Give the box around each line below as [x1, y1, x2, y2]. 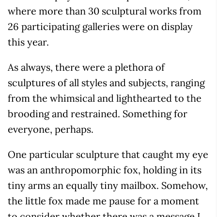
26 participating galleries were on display [8, 20, 193, 32]
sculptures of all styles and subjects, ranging [8, 76, 205, 89]
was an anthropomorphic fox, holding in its [8, 163, 201, 176]
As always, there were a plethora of [8, 61, 165, 73]
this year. [8, 35, 49, 48]
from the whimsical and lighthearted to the [8, 92, 201, 104]
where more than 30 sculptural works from [8, 4, 201, 17]
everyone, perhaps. [8, 123, 93, 135]
